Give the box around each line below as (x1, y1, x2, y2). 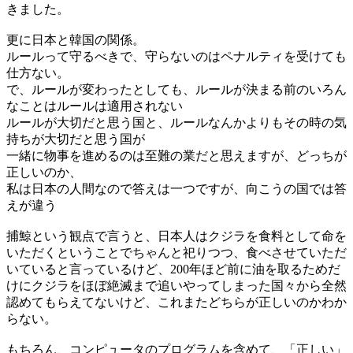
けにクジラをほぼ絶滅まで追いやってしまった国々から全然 (6, 278, 347, 292)
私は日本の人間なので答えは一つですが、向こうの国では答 (6, 181, 347, 195)
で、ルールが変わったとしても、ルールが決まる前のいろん (6, 82, 347, 96)
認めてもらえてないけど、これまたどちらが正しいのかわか (6, 295, 347, 309)
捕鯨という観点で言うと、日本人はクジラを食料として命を (6, 229, 347, 243)
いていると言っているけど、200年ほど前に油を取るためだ (6, 262, 340, 276)
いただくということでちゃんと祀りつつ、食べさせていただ (6, 245, 347, 259)
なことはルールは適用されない (6, 98, 183, 113)
